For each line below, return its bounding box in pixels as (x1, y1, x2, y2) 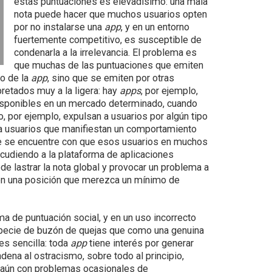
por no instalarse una (13, 21, 104, 33)
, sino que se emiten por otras (47, 72, 175, 84)
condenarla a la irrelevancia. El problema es (13, 47, 197, 58)
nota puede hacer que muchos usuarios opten (13, 8, 207, 20)
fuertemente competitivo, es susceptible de (13, 34, 202, 46)
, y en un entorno (120, 21, 189, 33)
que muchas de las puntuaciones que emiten (13, 59, 203, 71)
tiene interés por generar (87, 237, 194, 249)
